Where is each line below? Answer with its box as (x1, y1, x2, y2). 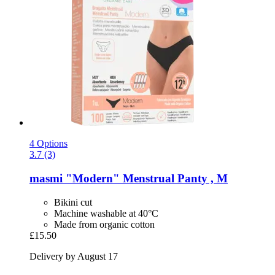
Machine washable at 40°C (54, 207, 158, 219)
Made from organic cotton (54, 219, 155, 230)
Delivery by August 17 (29, 250, 118, 261)
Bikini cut (54, 196, 92, 207)
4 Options (29, 138, 68, 149)
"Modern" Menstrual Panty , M (63, 172, 228, 185)
